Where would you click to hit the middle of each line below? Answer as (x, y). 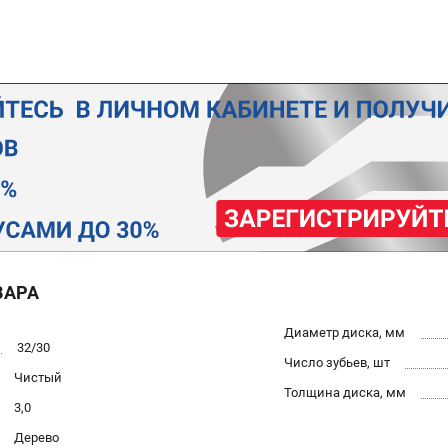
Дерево (36, 437)
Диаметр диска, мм (344, 332)
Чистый (38, 377)
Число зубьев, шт (337, 362)
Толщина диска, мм (345, 392)
